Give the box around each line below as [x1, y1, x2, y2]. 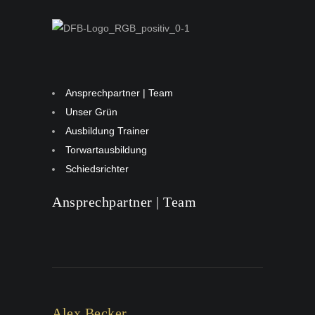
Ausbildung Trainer [65, 124, 149, 136]
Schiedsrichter [65, 162, 129, 174]
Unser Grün [65, 105, 117, 117]
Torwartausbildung [65, 143, 147, 155]
